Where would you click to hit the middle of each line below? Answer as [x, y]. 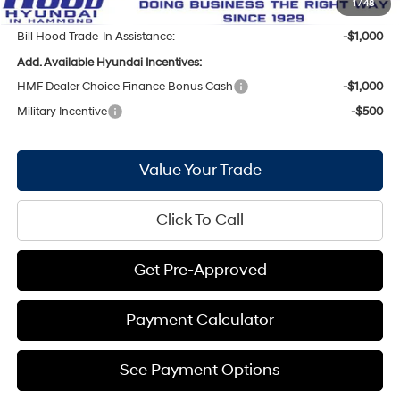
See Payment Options [200, 370]
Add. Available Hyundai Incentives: [110, 62]
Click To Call [200, 220]
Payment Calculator [200, 320]
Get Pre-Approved [200, 270]
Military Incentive [62, 111]
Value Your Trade [200, 170]
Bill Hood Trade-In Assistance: [96, 36]
